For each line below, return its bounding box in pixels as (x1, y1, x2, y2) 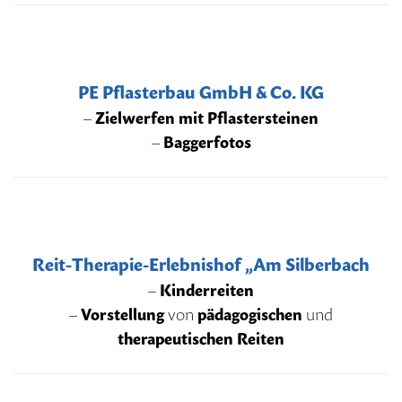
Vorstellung (81, 304, 164, 324)
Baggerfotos (162, 132, 251, 152)
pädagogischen (197, 304, 302, 324)
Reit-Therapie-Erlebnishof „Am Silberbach (32, 253, 370, 275)
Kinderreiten (156, 280, 254, 300)
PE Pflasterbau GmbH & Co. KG (78, 81, 324, 103)
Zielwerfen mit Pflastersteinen (95, 108, 319, 127)
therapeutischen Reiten (118, 328, 284, 348)
